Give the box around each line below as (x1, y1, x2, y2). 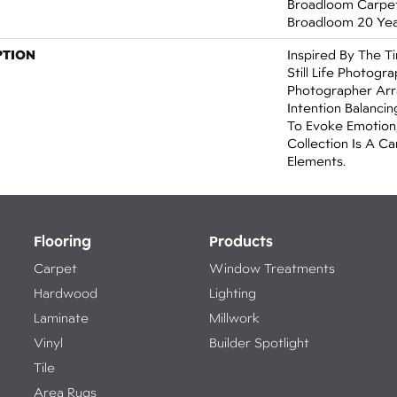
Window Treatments (208, 261, 335, 276)
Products (208, 231, 273, 250)
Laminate (34, 310, 89, 325)
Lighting (208, 285, 256, 300)
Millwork (208, 310, 260, 325)
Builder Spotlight (208, 335, 309, 350)
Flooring (34, 231, 91, 250)
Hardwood (34, 285, 97, 300)
